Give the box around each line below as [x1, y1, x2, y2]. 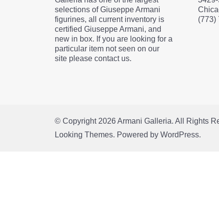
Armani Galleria [117, 117, 172, 126]
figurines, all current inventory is [55, 15, 164, 24]
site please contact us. [55, 54, 131, 63]
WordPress [160, 131, 199, 139]
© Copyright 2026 [55, 117, 117, 126]
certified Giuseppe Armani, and [55, 25, 161, 34]
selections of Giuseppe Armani [55, 5, 160, 14]
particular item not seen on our [55, 44, 159, 53]
